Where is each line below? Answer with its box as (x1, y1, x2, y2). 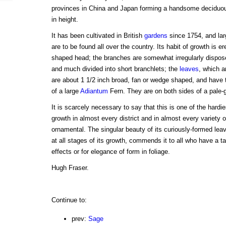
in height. (51, 16, 78, 24)
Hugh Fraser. (51, 164, 89, 172)
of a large (51, 87, 80, 95)
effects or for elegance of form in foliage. (51, 148, 170, 156)
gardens (144, 32, 167, 40)
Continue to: (51, 196, 87, 204)
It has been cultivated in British (51, 32, 144, 40)
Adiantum (80, 87, 108, 95)
